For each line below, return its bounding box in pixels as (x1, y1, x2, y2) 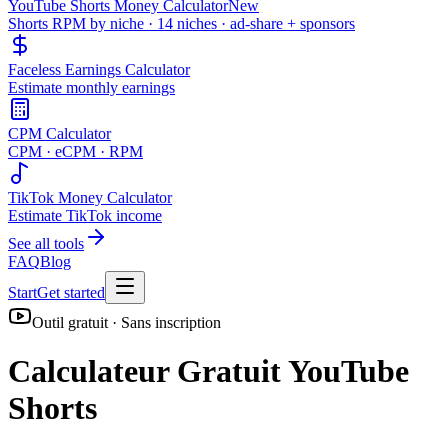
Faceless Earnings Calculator (8, 61, 190, 78)
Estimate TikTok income (8, 207, 162, 224)
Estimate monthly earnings (8, 79, 175, 96)
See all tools (8, 235, 84, 252)
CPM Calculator (8, 125, 111, 142)
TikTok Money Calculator (8, 189, 172, 206)
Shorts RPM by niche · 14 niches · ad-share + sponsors (8, 15, 355, 32)
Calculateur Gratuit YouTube (8, 353, 409, 390)
